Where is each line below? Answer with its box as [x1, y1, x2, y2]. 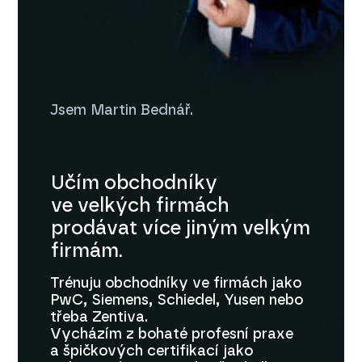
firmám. [50, 241, 123, 261]
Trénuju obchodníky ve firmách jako [49, 276, 301, 291]
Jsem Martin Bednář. [49, 103, 193, 118]
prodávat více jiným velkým [50, 218, 310, 238]
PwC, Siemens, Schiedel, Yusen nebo [49, 293, 303, 308]
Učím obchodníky [50, 173, 217, 193]
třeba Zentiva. [49, 309, 148, 325]
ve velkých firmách [50, 196, 229, 216]
